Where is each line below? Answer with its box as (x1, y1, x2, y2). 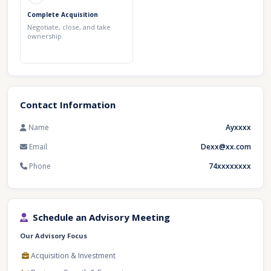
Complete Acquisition (27, 10, 98, 19)
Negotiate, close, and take (27, 22, 111, 31)
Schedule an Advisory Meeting (33, 211, 170, 223)
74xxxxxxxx (209, 161, 251, 171)
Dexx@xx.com (201, 142, 251, 152)
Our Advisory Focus (20, 231, 87, 240)
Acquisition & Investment (31, 250, 116, 261)
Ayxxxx (226, 122, 251, 132)
